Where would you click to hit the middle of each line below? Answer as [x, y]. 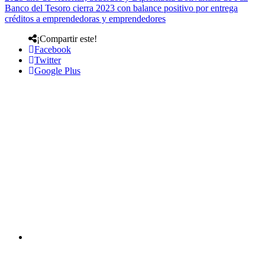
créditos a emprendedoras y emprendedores [85, 18]
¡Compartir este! [67, 38]
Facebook [53, 49]
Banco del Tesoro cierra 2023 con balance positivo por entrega [121, 8]
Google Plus [57, 70]
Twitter [48, 60]
